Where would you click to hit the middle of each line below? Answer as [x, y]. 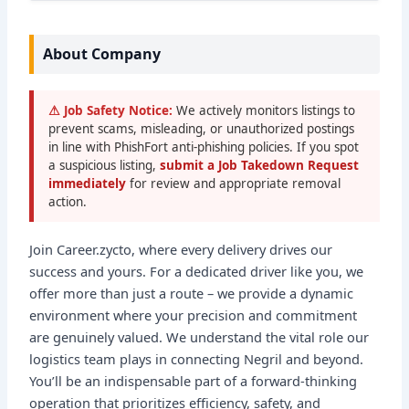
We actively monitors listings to [264, 111]
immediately [89, 184]
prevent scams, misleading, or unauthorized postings [202, 129]
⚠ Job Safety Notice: [111, 111]
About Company [102, 53]
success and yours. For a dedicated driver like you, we [197, 272]
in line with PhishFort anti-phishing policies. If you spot [204, 147]
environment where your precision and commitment [194, 315]
